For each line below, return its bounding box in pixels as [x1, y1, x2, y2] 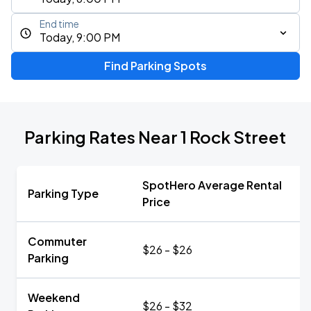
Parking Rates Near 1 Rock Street [24, 126, 287, 147]
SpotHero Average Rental [142, 178, 282, 192]
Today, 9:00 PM [40, 30, 120, 44]
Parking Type [28, 186, 99, 201]
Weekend [28, 290, 80, 305]
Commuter [28, 234, 87, 249]
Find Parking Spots [103, 58, 207, 73]
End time [40, 18, 79, 30]
